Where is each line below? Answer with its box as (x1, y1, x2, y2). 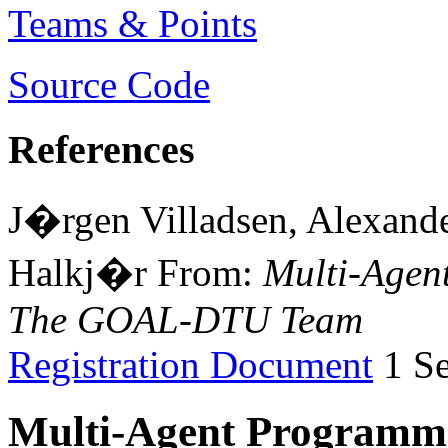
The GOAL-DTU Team (8, 298, 363, 342)
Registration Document (8, 343, 373, 387)
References (8, 126, 195, 172)
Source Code (8, 62, 210, 106)
